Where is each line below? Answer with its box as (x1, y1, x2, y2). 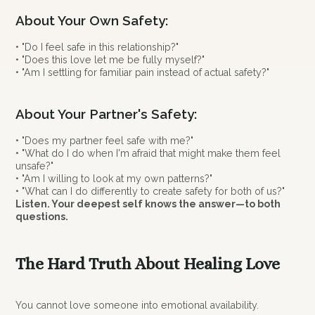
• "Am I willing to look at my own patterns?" (15, 173, 213, 185)
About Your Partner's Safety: (15, 106, 198, 122)
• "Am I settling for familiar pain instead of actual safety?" (15, 66, 270, 78)
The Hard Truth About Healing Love (15, 254, 281, 274)
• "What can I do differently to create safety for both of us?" (15, 186, 285, 198)
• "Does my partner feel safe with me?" (15, 135, 194, 147)
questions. (15, 211, 69, 223)
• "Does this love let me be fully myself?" (15, 53, 205, 65)
